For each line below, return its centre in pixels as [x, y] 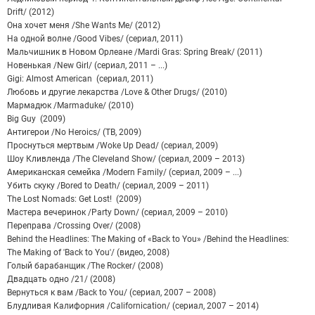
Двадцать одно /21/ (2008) [61, 279]
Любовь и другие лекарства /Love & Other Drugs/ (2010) [117, 92]
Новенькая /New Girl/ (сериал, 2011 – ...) [87, 65]
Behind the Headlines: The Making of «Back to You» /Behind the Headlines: [148, 239]
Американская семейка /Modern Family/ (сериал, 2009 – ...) [124, 172]
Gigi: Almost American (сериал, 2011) [80, 79]
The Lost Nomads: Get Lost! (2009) [74, 199]
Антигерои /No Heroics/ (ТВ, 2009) [74, 132]
